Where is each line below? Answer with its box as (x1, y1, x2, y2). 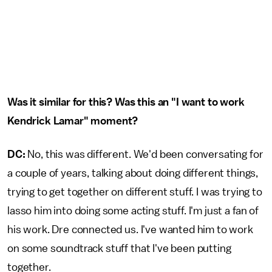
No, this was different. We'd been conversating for (25, 149, 263, 160)
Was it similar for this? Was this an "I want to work (7, 97, 245, 107)
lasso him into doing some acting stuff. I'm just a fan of (7, 205, 259, 216)
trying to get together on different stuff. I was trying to (7, 186, 262, 197)
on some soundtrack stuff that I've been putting (7, 243, 231, 254)
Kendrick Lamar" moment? (7, 115, 138, 126)
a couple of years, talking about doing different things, (7, 168, 259, 178)
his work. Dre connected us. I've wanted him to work (7, 224, 253, 235)
